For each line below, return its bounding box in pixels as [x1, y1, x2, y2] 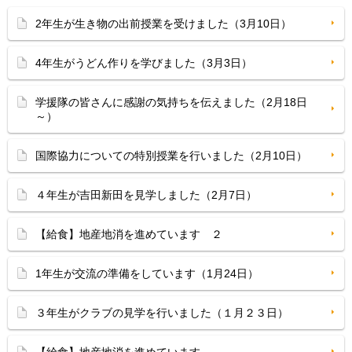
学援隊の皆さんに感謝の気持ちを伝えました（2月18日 [35, 96, 307, 108]
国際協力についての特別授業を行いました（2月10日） [35, 149, 307, 162]
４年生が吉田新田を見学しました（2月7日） [35, 189, 257, 201]
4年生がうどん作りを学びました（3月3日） [35, 57, 252, 69]
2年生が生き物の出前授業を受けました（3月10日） [35, 17, 291, 30]
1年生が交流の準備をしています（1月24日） [35, 267, 258, 280]
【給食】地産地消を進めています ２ [35, 228, 222, 240]
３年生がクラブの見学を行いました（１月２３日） [35, 306, 288, 319]
